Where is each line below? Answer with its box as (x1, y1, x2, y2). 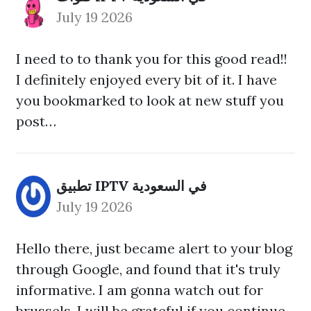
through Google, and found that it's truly (16, 260, 280, 278)
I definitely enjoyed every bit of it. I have (16, 71, 277, 88)
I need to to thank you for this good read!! (16, 50, 287, 67)
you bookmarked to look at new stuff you (16, 92, 284, 109)
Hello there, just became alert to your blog (16, 239, 292, 257)
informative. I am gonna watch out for (16, 281, 263, 299)
